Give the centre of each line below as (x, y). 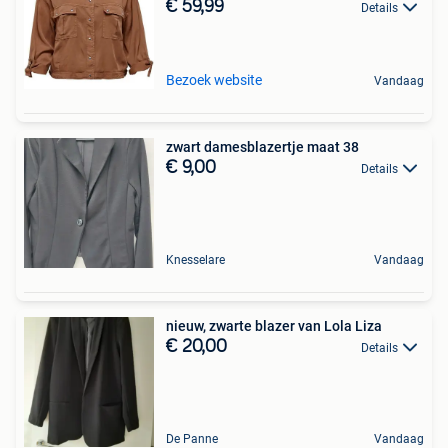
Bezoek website (214, 80)
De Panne (192, 439)
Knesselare (195, 260)
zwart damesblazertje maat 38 (262, 147)
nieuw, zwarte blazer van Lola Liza (274, 326)
